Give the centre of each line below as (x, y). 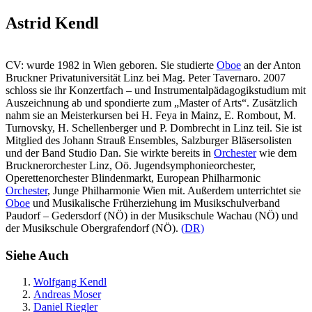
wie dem (276, 153)
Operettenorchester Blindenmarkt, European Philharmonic (133, 178)
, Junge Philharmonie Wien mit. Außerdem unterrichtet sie (174, 190)
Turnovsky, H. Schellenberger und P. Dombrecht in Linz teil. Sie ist (154, 127)
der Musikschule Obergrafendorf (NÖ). (93, 228)
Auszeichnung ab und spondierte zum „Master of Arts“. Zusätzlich (151, 102)
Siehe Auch (37, 255)
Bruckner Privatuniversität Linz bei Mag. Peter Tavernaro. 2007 (146, 77)
